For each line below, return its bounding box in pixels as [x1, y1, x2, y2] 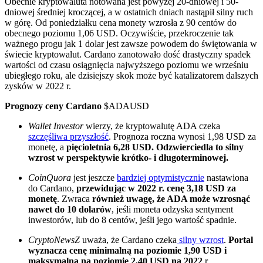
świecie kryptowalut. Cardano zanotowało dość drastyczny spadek [5, 49, 251, 60]
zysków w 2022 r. [5, 81, 71, 92]
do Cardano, [28, 183, 76, 194]
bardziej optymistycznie [117, 173, 204, 183]
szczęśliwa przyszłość [28, 131, 109, 142]
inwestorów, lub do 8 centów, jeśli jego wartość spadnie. [28, 215, 237, 225]
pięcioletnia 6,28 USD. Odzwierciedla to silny [66, 142, 244, 153]
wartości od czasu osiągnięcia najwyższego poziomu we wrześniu [5, 60, 248, 70]
